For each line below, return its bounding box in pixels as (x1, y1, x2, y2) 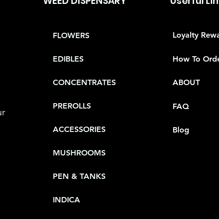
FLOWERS (53, 30, 89, 40)
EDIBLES (53, 54, 84, 64)
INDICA (53, 195, 80, 205)
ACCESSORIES (53, 125, 106, 134)
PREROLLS (53, 101, 91, 110)
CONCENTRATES (53, 77, 116, 87)
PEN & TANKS (53, 172, 106, 181)
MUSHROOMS (53, 148, 106, 158)
